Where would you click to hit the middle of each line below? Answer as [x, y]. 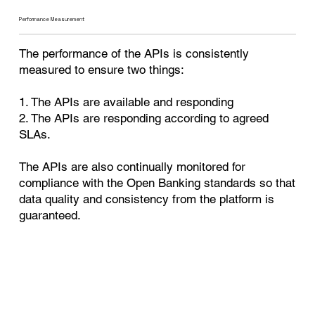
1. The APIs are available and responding [127, 102]
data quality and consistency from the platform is [147, 199]
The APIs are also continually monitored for [133, 166]
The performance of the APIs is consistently [134, 53]
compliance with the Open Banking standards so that [157, 182]
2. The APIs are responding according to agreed [144, 118]
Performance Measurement [52, 20]
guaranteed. [50, 215]
